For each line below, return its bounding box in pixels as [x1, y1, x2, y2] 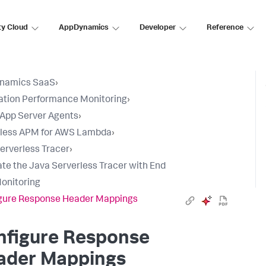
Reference [207, 24, 243, 32]
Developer [140, 24, 176, 32]
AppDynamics [59, 24, 109, 32]
